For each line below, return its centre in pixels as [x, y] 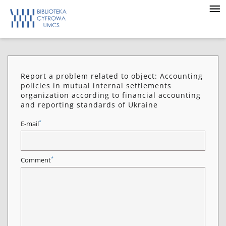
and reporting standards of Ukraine [89, 105]
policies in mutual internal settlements [96, 86]
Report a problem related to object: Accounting [112, 76]
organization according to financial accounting [111, 95]
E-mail [30, 124]
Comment [36, 160]
